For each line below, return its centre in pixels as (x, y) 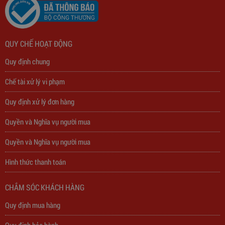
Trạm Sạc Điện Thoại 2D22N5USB (66, 121)
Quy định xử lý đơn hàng (40, 102)
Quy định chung (27, 62)
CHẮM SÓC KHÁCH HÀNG (45, 187)
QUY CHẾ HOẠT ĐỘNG (39, 44)
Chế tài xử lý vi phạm (35, 82)
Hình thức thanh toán (35, 162)
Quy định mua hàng (33, 205)
